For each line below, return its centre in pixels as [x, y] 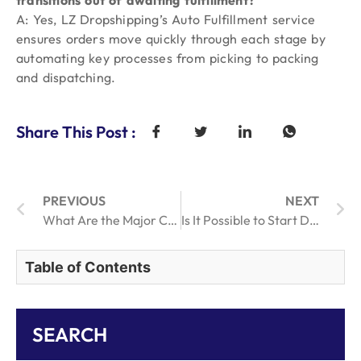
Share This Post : [76, 131]
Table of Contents [88, 268]
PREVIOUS [74, 201]
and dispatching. [66, 78]
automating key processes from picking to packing [168, 58]
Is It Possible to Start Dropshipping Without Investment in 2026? [314, 220]
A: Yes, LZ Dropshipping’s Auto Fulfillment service [166, 20]
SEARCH [70, 335]
